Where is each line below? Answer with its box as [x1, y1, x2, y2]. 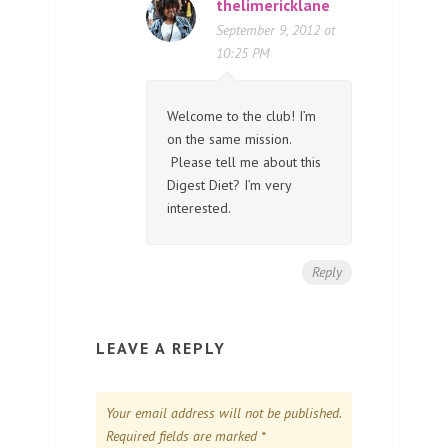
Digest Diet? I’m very [167, 175, 291, 194]
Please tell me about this [167, 152, 321, 171]
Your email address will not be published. [106, 403, 341, 422]
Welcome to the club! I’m [167, 106, 316, 125]
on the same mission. [167, 129, 291, 148]
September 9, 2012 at [216, 20, 335, 39]
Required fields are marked [106, 426, 261, 445]
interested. [167, 198, 231, 217]
